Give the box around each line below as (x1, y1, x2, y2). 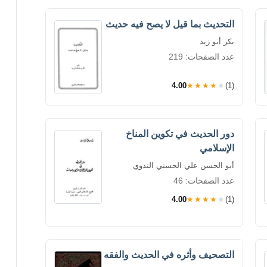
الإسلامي (200, 142, 234, 153)
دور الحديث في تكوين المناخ (126, 128, 234, 139)
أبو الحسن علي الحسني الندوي (133, 160, 234, 170)
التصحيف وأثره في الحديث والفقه (104, 249, 234, 260)
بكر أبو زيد (200, 36, 234, 46)
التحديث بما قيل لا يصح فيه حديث (105, 18, 234, 29)
